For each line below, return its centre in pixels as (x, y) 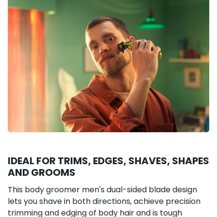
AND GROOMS (42, 173)
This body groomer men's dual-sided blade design (102, 190)
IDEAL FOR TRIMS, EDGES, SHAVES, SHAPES (108, 161)
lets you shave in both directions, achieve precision (104, 201)
